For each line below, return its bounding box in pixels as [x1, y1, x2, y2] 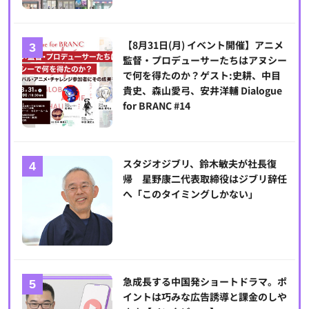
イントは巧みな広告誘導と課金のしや [122, 290, 287, 304]
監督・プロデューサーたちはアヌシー [122, 53, 287, 68]
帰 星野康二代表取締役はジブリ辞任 [122, 171, 287, 186]
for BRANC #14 [122, 99, 190, 113]
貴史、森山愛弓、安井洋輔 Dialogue [122, 83, 282, 98]
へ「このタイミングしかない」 [122, 186, 258, 201]
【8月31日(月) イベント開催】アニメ [122, 38, 283, 52]
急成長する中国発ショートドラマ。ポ [122, 275, 287, 289]
